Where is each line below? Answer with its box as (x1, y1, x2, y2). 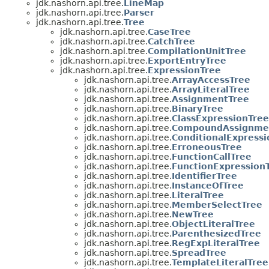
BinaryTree (172, 103, 223, 113)
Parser (124, 7, 154, 17)
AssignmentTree (172, 94, 249, 104)
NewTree (172, 209, 214, 219)
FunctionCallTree (172, 151, 252, 162)
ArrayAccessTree (172, 74, 250, 85)
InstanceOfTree (172, 180, 244, 190)
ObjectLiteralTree (172, 219, 255, 229)
